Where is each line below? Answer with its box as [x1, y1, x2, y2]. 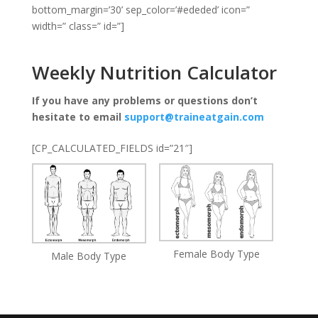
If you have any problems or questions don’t [31, 94, 258, 108]
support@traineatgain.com [124, 110, 264, 124]
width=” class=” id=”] [31, 19, 124, 33]
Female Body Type [172, 247, 260, 261]
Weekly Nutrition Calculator [31, 59, 277, 85]
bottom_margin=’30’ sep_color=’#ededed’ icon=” [31, 3, 250, 17]
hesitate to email [31, 110, 124, 124]
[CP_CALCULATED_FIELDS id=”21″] [31, 141, 192, 155]
